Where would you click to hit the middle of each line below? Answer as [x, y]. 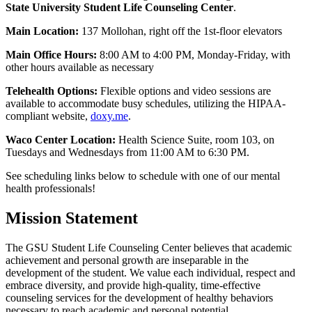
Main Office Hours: [51, 55]
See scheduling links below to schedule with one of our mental [143, 176]
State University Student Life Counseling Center [119, 8]
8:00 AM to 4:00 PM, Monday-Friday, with [194, 55]
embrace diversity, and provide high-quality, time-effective [133, 286]
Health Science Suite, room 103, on [195, 140]
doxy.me [109, 116]
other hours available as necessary [80, 68]
